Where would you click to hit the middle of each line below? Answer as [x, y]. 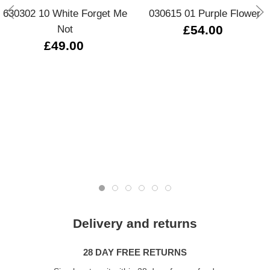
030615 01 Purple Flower [205, 14]
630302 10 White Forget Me [65, 14]
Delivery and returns [135, 224]
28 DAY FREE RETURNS [135, 253]
